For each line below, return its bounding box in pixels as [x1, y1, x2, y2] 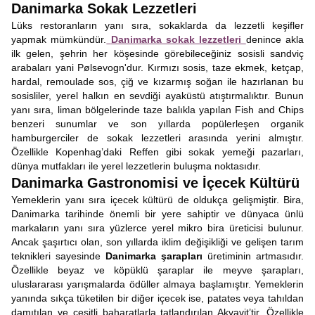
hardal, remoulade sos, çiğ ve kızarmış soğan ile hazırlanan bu [11, 76, 304, 87]
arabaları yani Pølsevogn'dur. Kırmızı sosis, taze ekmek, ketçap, [11, 62, 304, 73]
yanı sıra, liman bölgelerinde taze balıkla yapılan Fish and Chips [11, 104, 304, 115]
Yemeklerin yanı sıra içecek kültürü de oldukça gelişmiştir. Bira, [11, 194, 304, 205]
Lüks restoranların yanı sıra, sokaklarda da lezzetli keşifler [11, 20, 304, 31]
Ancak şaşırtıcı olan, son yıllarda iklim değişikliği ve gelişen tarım [11, 236, 304, 247]
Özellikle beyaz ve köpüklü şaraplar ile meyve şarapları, [11, 264, 304, 276]
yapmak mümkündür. [11, 34, 107, 45]
